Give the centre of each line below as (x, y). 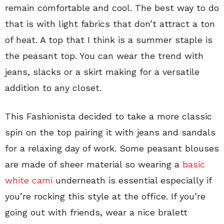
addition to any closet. (53, 88)
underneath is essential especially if (132, 180)
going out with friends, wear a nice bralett (96, 212)
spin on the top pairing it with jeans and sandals (110, 132)
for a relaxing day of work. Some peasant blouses (112, 148)
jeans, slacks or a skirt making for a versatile (102, 72)
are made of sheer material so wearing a (94, 164)
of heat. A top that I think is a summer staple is (109, 40)
